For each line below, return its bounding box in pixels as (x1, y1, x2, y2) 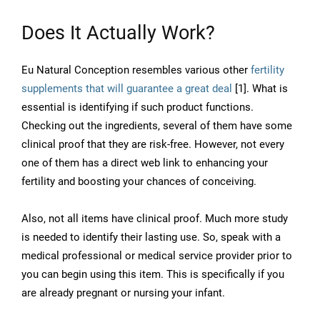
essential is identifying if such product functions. (21, 101, 254, 114)
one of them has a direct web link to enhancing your (21, 156, 268, 170)
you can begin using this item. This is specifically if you (21, 268, 284, 281)
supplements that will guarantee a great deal (21, 82, 232, 96)
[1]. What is (232, 82, 288, 96)
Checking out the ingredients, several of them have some (21, 119, 292, 133)
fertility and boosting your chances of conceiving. (21, 175, 256, 189)
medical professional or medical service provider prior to (21, 249, 292, 263)
